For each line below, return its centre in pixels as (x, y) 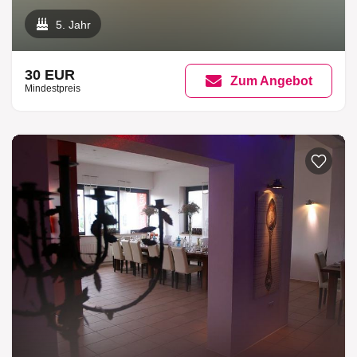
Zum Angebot (272, 80)
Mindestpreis (53, 88)
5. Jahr (74, 25)
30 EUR (50, 75)
